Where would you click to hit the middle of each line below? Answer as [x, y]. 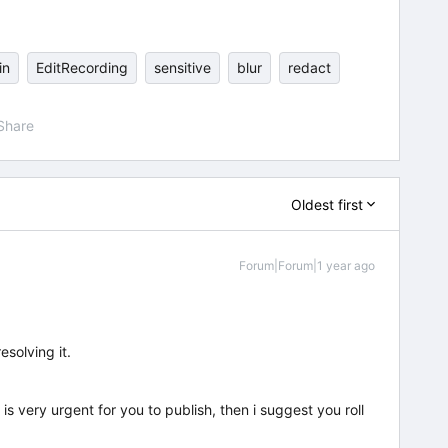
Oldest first [327, 204]
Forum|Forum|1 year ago [307, 265]
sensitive [182, 67]
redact [309, 67]
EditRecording [82, 67]
